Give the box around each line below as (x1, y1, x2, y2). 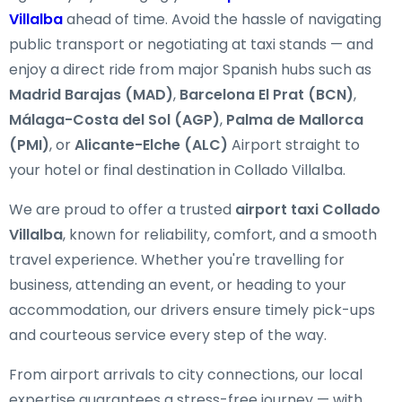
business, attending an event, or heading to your (9, 275, 346, 295)
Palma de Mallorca (226, 109, 363, 130)
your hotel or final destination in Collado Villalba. (9, 160, 345, 180)
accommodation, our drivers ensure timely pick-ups (9, 300, 375, 320)
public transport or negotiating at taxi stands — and (9, 34, 373, 55)
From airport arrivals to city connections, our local (9, 364, 363, 385)
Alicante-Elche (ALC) (74, 135, 228, 155)
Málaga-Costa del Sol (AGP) (9, 109, 220, 130)
